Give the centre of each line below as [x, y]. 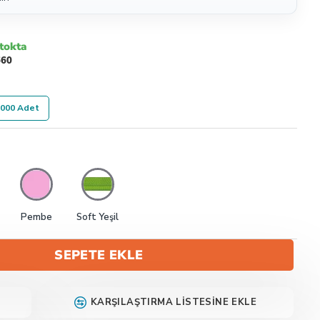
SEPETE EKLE [99, 255]
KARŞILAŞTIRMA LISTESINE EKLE [173, 302]
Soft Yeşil [97, 217]
